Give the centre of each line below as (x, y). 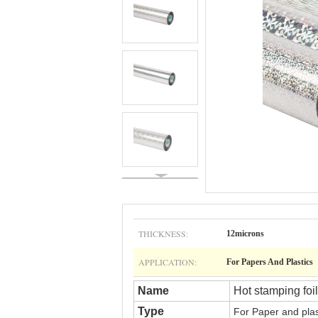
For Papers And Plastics (270, 262)
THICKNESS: (163, 234)
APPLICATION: (168, 262)
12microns (245, 234)
